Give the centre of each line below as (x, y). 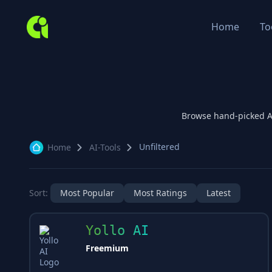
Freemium (107, 248)
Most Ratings (160, 193)
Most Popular (87, 193)
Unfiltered (159, 147)
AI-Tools (105, 147)
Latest (219, 193)
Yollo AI (117, 231)
